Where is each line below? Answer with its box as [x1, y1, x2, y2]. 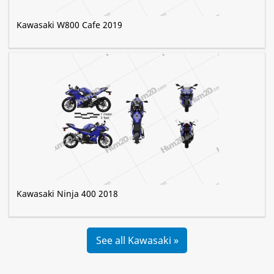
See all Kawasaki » [95, 234, 179, 248]
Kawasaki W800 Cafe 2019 [17, 19, 122, 31]
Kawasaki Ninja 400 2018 [17, 188, 118, 200]
